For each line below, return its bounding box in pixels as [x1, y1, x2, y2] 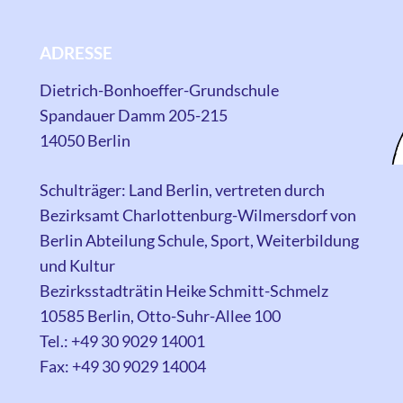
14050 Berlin [39, 130, 130, 150]
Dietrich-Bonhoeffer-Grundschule [39, 79, 279, 100]
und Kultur [39, 255, 115, 275]
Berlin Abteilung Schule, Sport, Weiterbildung [39, 229, 359, 250]
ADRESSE [39, 41, 112, 63]
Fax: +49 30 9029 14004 [39, 355, 206, 376]
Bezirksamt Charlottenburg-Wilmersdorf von [39, 204, 356, 225]
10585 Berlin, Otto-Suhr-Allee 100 [39, 305, 281, 326]
